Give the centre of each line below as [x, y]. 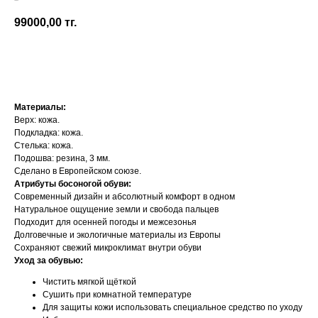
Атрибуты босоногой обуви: [73, 184]
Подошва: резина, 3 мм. [62, 159]
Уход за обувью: [49, 261]
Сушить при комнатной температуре [117, 295]
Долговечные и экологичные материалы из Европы [117, 235]
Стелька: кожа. [44, 146]
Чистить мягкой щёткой [89, 282]
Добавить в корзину [159, 62]
